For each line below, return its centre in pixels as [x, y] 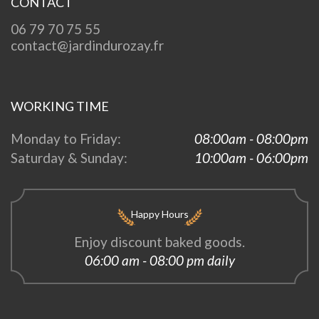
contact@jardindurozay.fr [87, 45]
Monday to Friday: [66, 138]
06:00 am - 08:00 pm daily [159, 260]
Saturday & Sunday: [69, 157]
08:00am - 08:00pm [251, 138]
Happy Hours [159, 214]
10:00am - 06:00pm [251, 157]
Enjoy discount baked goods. [159, 241]
